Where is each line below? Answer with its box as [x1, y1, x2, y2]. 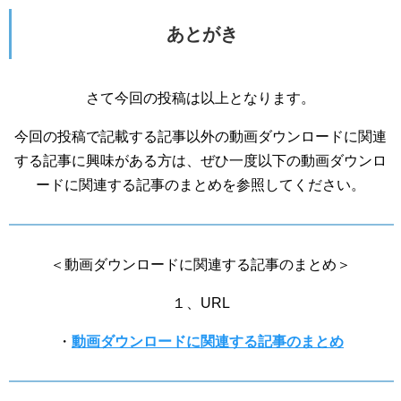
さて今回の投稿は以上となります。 [86, 90, 315, 107]
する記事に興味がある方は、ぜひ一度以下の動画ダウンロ [14, 153, 387, 169]
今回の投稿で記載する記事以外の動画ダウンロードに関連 [14, 129, 387, 145]
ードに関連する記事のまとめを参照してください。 [36, 177, 365, 193]
